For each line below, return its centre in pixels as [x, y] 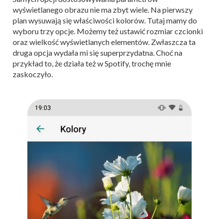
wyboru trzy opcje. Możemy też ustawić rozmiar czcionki [108, 31]
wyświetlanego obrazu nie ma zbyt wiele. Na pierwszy [103, 10]
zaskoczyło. [33, 74]
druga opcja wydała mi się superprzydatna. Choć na [98, 53]
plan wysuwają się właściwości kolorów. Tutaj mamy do [105, 20]
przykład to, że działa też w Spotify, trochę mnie [92, 63]
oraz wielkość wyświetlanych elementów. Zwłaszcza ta [104, 42]
